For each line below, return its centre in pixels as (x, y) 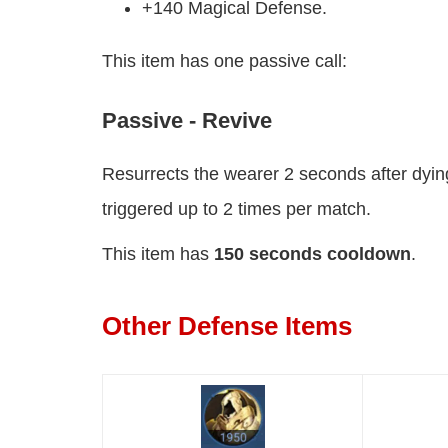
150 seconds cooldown (312, 254)
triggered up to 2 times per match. (236, 209)
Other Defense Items (227, 326)
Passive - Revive (187, 121)
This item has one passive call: (224, 61)
